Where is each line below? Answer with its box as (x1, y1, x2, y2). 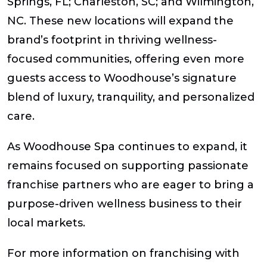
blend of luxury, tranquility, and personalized (7, 91, 254, 104)
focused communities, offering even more (7, 52, 244, 66)
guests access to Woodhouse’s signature (7, 72, 237, 85)
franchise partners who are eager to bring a (7, 178, 254, 192)
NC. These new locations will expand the (7, 14, 234, 28)
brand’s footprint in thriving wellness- (7, 33, 217, 47)
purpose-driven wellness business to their (7, 197, 242, 211)
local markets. (7, 216, 85, 230)
